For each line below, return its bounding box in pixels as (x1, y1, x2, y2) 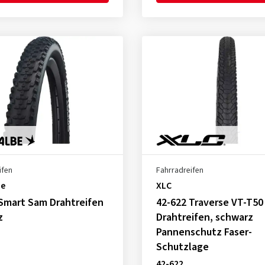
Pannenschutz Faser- (156, 225, 252, 240)
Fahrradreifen (156, 164, 203, 176)
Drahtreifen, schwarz (156, 210, 253, 225)
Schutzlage (156, 240, 209, 254)
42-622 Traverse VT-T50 (156, 195, 263, 210)
